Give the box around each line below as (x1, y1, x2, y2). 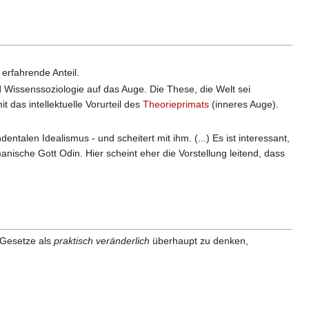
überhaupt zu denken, (150, 235, 248, 246)
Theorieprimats (143, 98, 209, 110)
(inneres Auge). (209, 98, 279, 110)
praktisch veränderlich (54, 235, 150, 246)
